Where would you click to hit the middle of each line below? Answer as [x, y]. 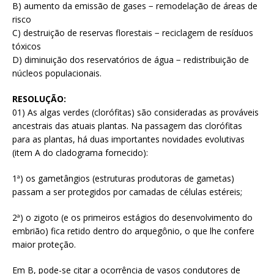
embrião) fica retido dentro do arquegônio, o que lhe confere [133, 231]
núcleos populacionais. [57, 73]
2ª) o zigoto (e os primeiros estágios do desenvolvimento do [132, 217]
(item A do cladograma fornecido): [80, 152]
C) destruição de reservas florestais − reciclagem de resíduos [133, 32]
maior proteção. [44, 244]
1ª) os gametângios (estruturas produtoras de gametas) [123, 178]
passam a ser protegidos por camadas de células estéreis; [127, 191]
